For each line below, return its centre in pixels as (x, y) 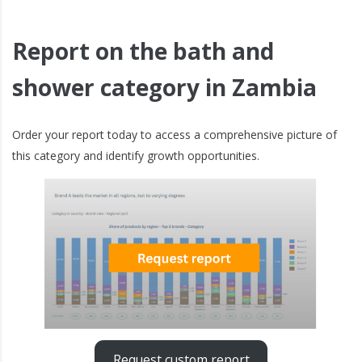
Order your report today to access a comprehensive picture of (175, 135)
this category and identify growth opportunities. (136, 156)
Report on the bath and (143, 51)
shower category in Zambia (164, 87)
